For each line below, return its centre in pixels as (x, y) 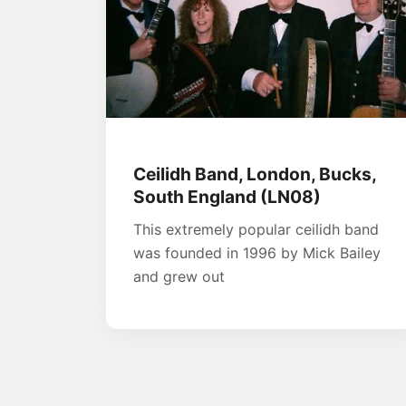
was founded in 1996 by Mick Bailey (257, 252)
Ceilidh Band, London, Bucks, (255, 174)
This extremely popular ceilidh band (256, 229)
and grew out (179, 276)
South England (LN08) (227, 196)
